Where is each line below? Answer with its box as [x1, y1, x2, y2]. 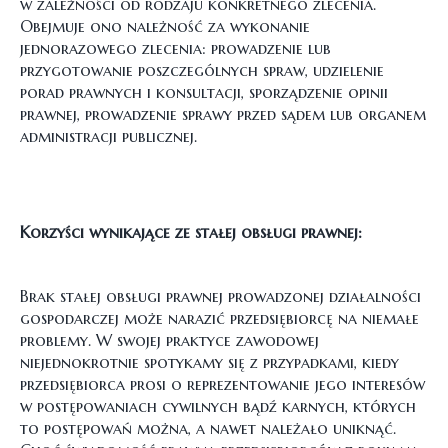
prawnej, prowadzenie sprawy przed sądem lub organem [20, 104, 426, 124]
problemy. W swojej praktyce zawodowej [20, 330, 319, 350]
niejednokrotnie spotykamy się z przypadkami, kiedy [20, 352, 399, 372]
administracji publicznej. [20, 126, 197, 146]
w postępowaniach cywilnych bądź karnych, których [20, 396, 416, 416]
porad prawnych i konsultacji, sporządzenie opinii [20, 82, 388, 102]
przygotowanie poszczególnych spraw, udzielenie [20, 60, 384, 80]
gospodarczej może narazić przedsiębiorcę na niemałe [20, 308, 419, 328]
